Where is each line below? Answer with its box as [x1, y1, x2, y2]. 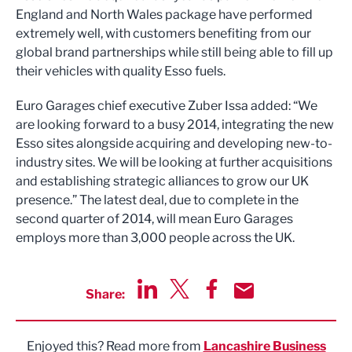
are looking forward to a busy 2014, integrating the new [16, 117, 334, 132]
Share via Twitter [169, 299, 266, 314]
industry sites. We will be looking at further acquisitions [16, 155, 332, 170]
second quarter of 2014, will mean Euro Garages [16, 211, 293, 226]
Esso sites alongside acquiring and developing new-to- [16, 136, 332, 151]
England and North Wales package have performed [16, 7, 313, 22]
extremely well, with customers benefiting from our [16, 26, 311, 41]
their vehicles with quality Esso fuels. [16, 64, 225, 79]
